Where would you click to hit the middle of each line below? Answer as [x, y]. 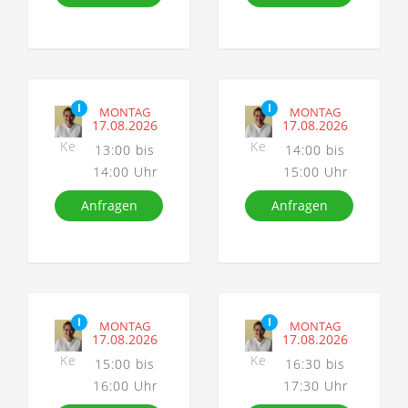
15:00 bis [125, 363]
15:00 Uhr [315, 171]
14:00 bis [316, 149]
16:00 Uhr [125, 385]
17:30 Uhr [315, 385]
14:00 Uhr [125, 171]
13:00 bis [125, 149]
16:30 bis [316, 363]
